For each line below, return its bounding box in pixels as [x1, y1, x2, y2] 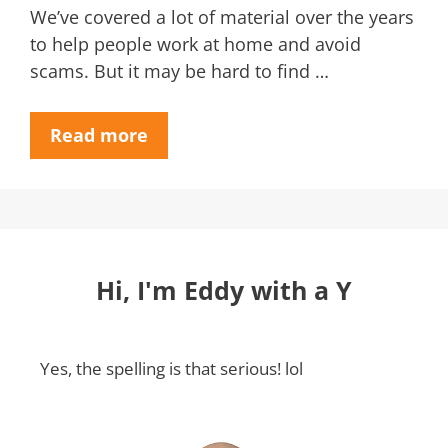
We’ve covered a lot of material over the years [30, 4, 414, 29]
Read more [50, 122, 148, 147]
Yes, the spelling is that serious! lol [40, 356, 303, 380]
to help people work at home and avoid [30, 31, 361, 56]
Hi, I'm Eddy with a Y [96, 272, 352, 307]
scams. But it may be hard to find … [30, 58, 329, 83]
